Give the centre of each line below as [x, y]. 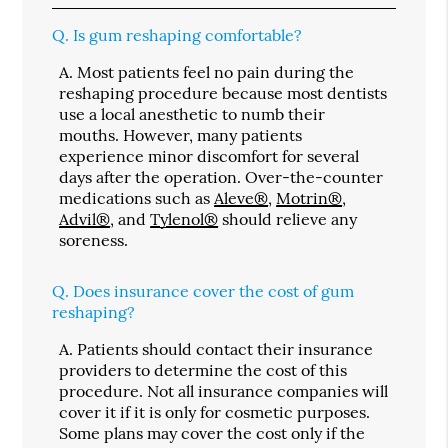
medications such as [137, 197]
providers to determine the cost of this [203, 369]
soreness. [94, 239]
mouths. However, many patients [181, 134]
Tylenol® [184, 218]
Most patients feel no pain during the [216, 71]
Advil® [85, 218]
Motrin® [309, 197]
